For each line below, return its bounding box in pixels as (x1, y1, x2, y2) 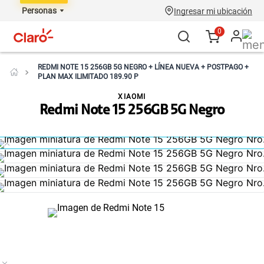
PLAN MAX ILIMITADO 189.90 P (38, 72, 138, 81)
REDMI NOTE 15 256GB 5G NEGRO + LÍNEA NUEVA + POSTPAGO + (38, 63, 249, 71)
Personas (22, 6, 57, 15)
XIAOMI (118, 93, 146, 101)
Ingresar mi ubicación (174, 6, 252, 16)
